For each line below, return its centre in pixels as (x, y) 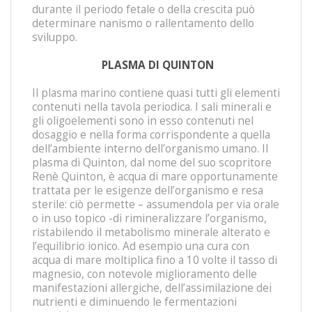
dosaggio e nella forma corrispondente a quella (151, 135)
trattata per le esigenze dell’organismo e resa (148, 190)
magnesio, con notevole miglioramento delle (145, 274)
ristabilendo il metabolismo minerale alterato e (151, 232)
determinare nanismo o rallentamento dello (143, 23)
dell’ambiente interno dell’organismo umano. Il (150, 149)
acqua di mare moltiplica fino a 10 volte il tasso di (155, 260)
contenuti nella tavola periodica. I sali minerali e (152, 107)
